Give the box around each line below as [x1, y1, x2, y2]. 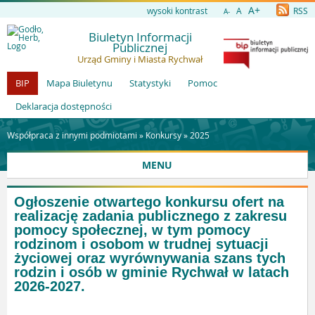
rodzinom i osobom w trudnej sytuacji [14, 236, 269, 252]
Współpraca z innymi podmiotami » [7, 129, 146, 141]
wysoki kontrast [147, 5, 207, 16]
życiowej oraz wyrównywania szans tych [14, 250, 285, 266]
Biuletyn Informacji [88, 29, 192, 45]
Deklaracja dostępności [15, 100, 112, 112]
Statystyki [129, 77, 171, 89]
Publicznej [112, 39, 167, 56]
